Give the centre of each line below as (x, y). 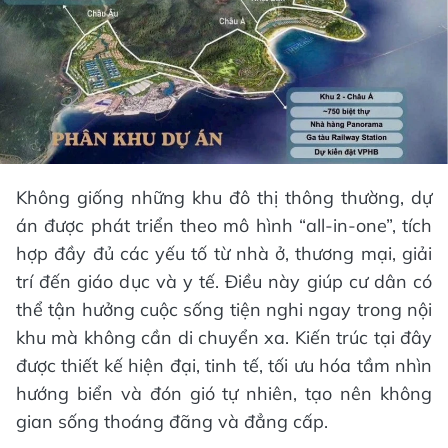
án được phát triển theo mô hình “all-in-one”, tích (224, 226)
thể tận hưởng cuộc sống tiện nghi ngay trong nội (224, 310)
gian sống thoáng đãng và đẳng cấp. (172, 422)
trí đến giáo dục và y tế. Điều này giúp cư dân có (224, 282)
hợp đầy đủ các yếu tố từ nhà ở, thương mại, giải (224, 254)
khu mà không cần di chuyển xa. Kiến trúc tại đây (224, 338)
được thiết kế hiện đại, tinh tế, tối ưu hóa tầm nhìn (224, 366)
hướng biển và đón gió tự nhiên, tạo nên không (224, 394)
